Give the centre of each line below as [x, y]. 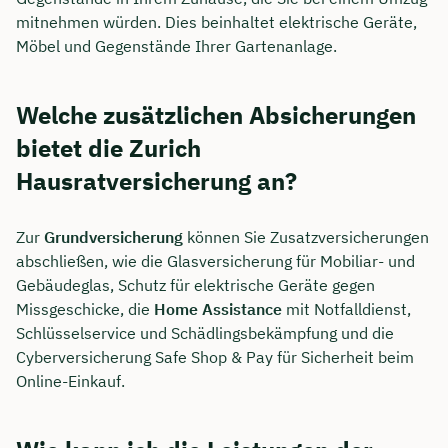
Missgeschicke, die [85, 308]
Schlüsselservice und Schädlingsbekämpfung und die [205, 332]
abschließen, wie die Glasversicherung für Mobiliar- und [215, 260]
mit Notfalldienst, [346, 308]
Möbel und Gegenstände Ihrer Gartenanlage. [176, 45]
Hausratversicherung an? [156, 180]
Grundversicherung [113, 236]
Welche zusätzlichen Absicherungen [216, 114]
